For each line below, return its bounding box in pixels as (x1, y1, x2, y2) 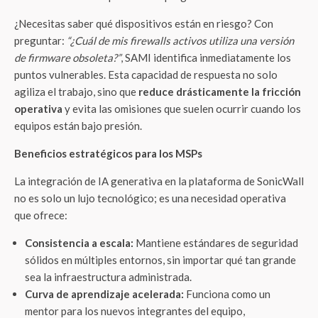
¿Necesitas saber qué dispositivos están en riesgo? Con (14, 17, 273, 30)
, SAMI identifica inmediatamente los (121, 51, 291, 64)
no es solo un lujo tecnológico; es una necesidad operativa (14, 192, 286, 204)
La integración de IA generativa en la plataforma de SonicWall (14, 175, 304, 187)
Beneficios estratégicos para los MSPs (14, 147, 202, 160)
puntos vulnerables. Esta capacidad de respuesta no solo (14, 68, 278, 81)
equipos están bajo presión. (14, 119, 142, 132)
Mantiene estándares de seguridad (133, 236, 298, 249)
